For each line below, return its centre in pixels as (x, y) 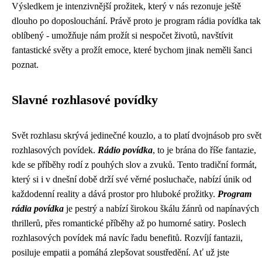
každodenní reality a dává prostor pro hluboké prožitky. (115, 194)
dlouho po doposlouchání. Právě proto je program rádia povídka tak (136, 21)
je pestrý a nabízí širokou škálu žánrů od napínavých (161, 208)
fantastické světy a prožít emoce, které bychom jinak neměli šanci (132, 50)
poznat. (25, 65)
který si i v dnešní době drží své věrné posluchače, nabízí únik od (132, 179)
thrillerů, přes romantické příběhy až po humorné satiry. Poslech (129, 223)
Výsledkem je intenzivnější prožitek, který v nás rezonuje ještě (126, 6)
